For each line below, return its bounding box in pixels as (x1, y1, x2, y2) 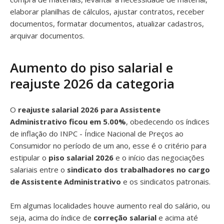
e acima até (156, 212, 198, 222)
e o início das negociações (113, 152, 204, 162)
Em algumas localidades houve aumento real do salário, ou (10, 200, 210, 210)
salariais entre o (10, 164, 67, 174)
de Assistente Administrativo (10, 176, 123, 186)
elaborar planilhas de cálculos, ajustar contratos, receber (10, 6, 204, 16)
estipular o (10, 152, 48, 162)
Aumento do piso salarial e (10, 58, 173, 76)
